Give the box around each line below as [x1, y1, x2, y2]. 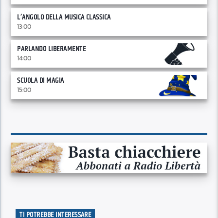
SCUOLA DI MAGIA [17, 74, 64, 87]
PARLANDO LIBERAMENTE [17, 42, 86, 55]
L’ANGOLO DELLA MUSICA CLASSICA [17, 11, 111, 23]
